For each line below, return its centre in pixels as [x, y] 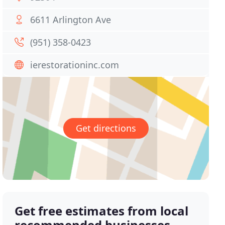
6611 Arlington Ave [71, 20]
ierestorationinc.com [75, 65]
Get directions [106, 128]
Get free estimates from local [102, 211]
